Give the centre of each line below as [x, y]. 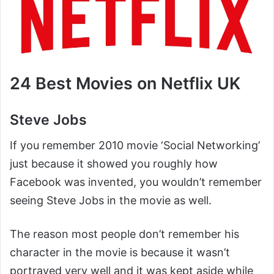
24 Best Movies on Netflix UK [125, 83]
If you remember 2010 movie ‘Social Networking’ [135, 146]
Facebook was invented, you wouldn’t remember [136, 182]
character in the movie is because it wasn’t [120, 253]
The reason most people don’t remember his [124, 234]
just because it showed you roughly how [114, 164]
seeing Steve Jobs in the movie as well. [111, 201]
